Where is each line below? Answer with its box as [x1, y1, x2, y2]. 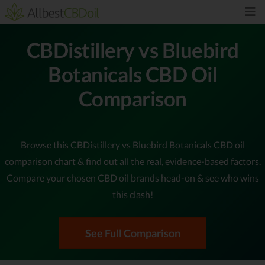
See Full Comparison [85, 226, 180, 240]
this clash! [112, 188, 153, 200]
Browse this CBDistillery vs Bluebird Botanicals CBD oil [20, 138, 245, 150]
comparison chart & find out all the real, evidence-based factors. [4, 155, 261, 167]
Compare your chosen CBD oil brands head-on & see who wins [6, 172, 259, 183]
